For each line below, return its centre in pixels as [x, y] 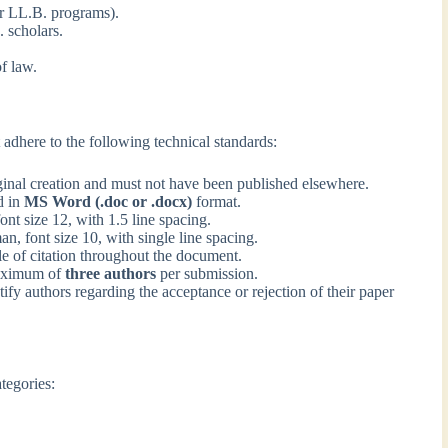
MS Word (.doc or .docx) [108, 201]
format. [217, 201]
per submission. [207, 273]
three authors [111, 273]
